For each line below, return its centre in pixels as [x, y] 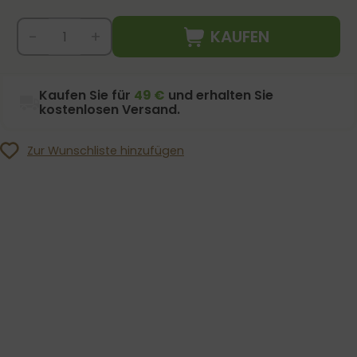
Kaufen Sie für [87, 95]
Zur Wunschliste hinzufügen [106, 150]
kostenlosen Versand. [110, 109]
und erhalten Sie [220, 95]
